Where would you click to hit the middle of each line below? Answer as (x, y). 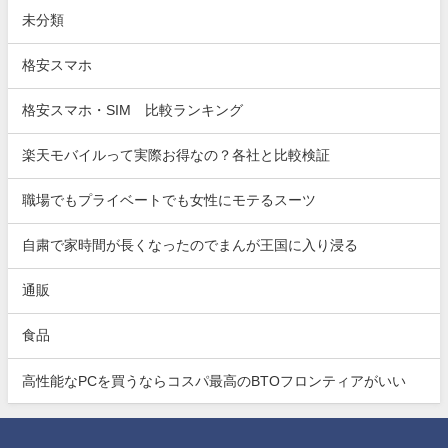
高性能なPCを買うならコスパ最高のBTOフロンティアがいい (214, 380)
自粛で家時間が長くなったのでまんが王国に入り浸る (190, 245)
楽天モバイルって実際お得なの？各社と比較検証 (176, 155)
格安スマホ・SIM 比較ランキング (133, 110)
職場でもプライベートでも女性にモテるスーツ (169, 200)
